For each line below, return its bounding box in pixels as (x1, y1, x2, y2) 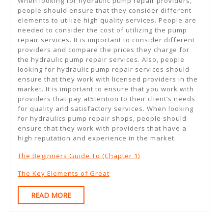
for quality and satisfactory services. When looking (18, 104, 193, 113)
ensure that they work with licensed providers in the (18, 75, 198, 84)
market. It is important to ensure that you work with (18, 84, 194, 94)
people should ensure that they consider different (18, 6, 192, 15)
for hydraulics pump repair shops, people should (18, 114, 187, 123)
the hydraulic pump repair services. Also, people (18, 55, 185, 64)
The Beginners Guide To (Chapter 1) (18, 151, 140, 161)
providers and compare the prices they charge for (18, 45, 190, 55)
